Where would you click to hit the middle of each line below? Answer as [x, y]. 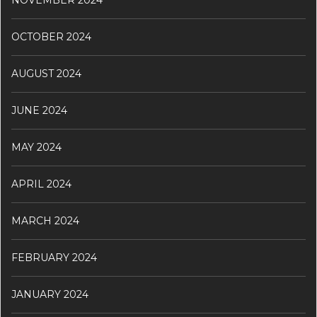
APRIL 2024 [41, 184]
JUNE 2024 [39, 111]
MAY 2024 [36, 148]
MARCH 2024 [45, 221]
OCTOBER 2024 [51, 37]
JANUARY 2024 [50, 295]
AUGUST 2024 [46, 74]
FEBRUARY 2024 [54, 258]
